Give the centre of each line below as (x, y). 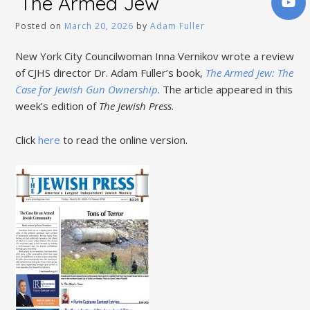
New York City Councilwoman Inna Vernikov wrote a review (155, 56)
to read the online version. (124, 140)
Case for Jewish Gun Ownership (87, 90)
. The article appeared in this (226, 90)
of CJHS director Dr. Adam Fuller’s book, (111, 73)
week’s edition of (57, 106)
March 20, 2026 (99, 26)
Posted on (40, 26)
